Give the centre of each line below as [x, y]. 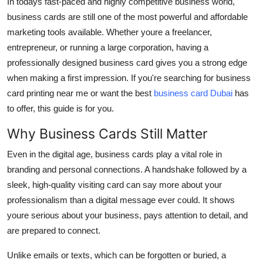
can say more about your [173, 184]
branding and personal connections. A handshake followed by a [127, 169]
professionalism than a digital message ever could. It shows [121, 200]
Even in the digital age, [51, 154]
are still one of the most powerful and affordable [157, 16]
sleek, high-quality [43, 184]
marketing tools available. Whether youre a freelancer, [109, 32]
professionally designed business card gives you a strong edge [127, 62]
